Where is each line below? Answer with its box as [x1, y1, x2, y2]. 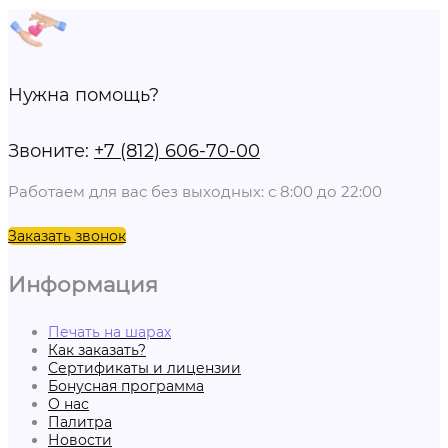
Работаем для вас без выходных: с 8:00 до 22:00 [8, 182, 382, 202]
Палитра [48, 413, 112, 432]
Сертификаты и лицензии [48, 359, 241, 378]
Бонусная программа [48, 377, 204, 396]
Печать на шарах [48, 323, 171, 342]
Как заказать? [48, 341, 146, 360]
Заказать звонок [8, 227, 126, 246]
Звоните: [8, 140, 94, 163]
